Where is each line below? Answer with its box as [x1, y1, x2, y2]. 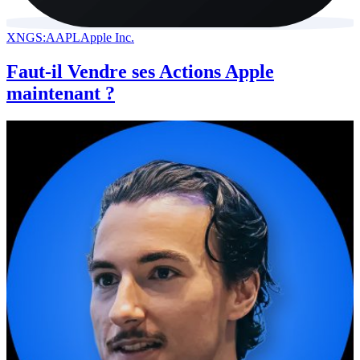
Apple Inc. [80, 31, 134, 45]
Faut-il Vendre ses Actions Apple [6, 61, 274, 83]
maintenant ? [6, 83, 115, 104]
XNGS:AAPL [6, 31, 80, 45]
